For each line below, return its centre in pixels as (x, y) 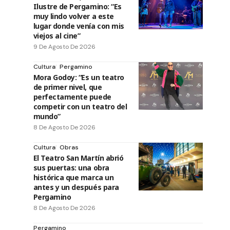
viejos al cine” (57, 35)
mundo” (47, 116)
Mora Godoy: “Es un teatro (79, 77)
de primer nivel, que (68, 87)
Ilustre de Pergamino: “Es (77, 6)
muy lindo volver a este (73, 16)
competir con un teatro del (80, 106)
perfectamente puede (72, 97)
